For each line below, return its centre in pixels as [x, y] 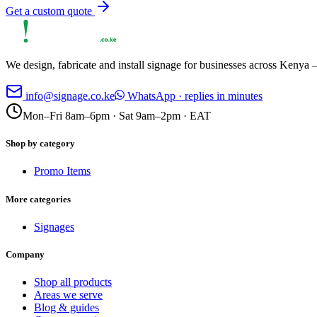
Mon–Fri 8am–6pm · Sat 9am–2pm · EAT [117, 116]
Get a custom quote [50, 11]
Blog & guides [67, 308]
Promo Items [62, 171]
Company [25, 254]
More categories [38, 199]
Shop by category [40, 144]
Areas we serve [68, 295]
